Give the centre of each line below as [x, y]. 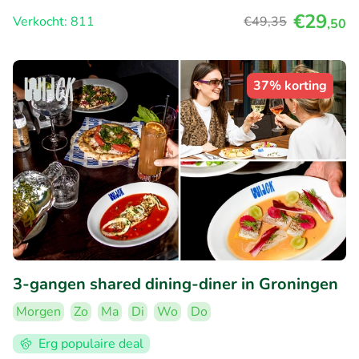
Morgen [38, 311]
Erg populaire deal [91, 343]
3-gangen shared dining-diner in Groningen [175, 284]
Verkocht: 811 [54, 22]
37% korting [290, 86]
